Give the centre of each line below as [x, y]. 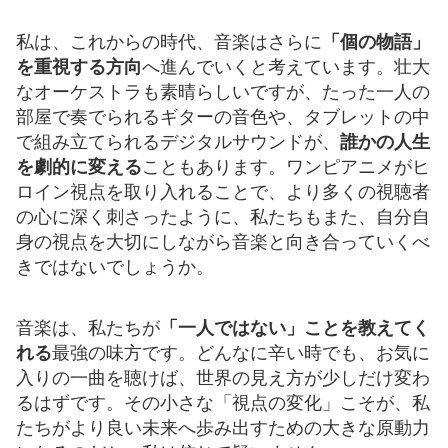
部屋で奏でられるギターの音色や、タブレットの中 [223, 116]
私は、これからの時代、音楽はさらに [169, 41]
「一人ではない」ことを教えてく [295, 327]
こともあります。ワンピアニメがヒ [286, 166]
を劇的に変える [79, 166]
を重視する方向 [79, 66]
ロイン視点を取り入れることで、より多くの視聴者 [223, 191]
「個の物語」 [376, 41]
